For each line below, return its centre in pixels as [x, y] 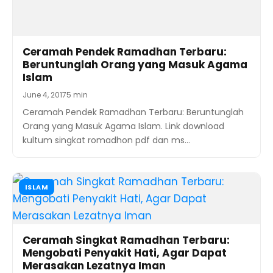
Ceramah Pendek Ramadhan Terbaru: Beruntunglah [133, 9]
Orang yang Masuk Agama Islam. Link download [123, 23]
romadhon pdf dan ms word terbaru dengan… [120, 225]
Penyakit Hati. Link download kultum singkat [114, 211]
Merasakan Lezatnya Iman [94, 162]
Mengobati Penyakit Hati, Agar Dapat [125, 150]
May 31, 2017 [44, 180]
